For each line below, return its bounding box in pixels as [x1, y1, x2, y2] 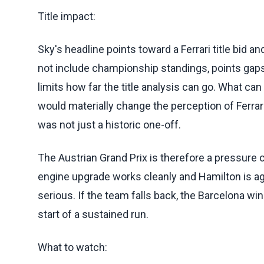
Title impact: [38, 9, 95, 22]
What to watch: [38, 240, 107, 253]
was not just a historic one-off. [38, 118, 181, 131]
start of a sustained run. [38, 207, 148, 220]
